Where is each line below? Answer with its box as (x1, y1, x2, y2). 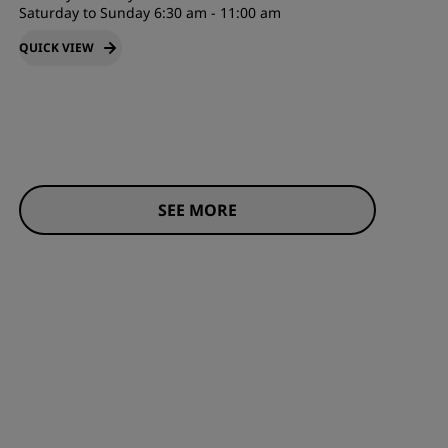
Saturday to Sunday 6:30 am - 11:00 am (18, 3, 281, 22)
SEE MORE (157, 199, 237, 222)
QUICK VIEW (18, 39, 94, 56)
